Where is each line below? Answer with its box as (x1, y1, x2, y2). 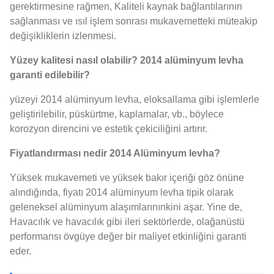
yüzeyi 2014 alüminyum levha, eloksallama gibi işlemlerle (10, 94, 259, 105)
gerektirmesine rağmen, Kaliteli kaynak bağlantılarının (10, 1, 242, 12)
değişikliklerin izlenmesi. (10, 31, 116, 42)
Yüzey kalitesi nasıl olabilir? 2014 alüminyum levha (10, 55, 243, 66)
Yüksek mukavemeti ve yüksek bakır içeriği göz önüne (10, 172, 244, 183)
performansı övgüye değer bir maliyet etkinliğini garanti (10, 231, 246, 242)
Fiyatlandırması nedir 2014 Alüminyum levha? (10, 148, 220, 159)
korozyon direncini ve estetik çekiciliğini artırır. (10, 124, 207, 135)
